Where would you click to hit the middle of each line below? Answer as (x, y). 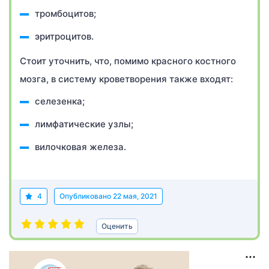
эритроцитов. (64, 36)
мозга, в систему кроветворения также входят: (126, 79)
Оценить (117, 226)
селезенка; (60, 101)
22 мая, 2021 (135, 196)
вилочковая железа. (80, 147)
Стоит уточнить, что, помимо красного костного (128, 61)
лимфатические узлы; (84, 124)
